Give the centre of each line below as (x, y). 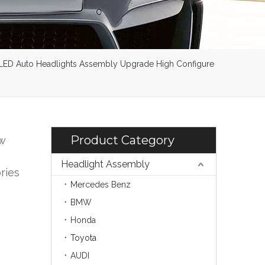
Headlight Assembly (105, 164)
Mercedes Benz (101, 184)
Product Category (122, 140)
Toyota (83, 237)
